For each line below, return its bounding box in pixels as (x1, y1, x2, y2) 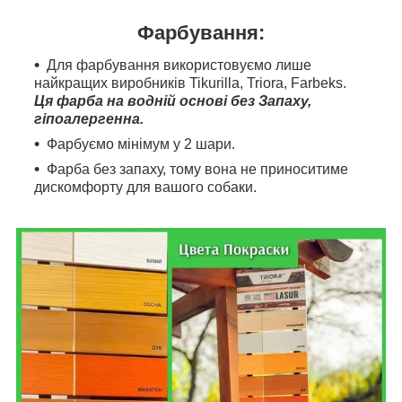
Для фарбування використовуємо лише (47, 57, 311, 74)
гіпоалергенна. (34, 111, 144, 127)
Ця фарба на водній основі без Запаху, (34, 93, 311, 109)
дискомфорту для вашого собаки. (34, 179, 257, 196)
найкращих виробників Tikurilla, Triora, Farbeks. (34, 75, 346, 92)
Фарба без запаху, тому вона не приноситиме (47, 162, 348, 178)
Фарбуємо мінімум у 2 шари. (47, 136, 235, 153)
